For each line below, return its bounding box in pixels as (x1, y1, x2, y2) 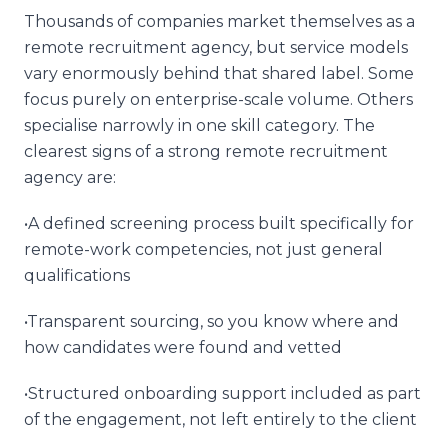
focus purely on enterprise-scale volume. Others (24, 89, 413, 109)
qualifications (24, 265, 130, 285)
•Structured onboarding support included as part (24, 383, 421, 403)
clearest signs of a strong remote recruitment (24, 141, 388, 161)
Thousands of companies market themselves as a (24, 11, 415, 31)
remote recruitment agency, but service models (24, 37, 408, 57)
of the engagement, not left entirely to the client (24, 409, 417, 429)
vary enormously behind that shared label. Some (24, 63, 414, 83)
